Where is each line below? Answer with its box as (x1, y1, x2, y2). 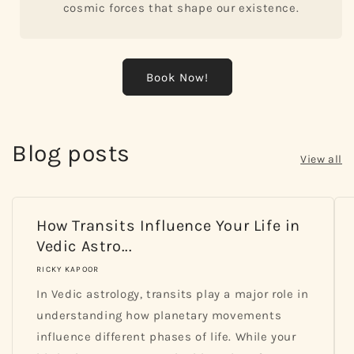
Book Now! (145, 70, 209, 85)
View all (300, 153, 342, 166)
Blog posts (12, 139, 130, 168)
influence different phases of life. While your (36, 330, 296, 344)
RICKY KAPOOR (36, 265, 100, 274)
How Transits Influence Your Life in (36, 217, 301, 235)
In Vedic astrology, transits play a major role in (36, 287, 309, 301)
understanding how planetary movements (36, 308, 282, 322)
